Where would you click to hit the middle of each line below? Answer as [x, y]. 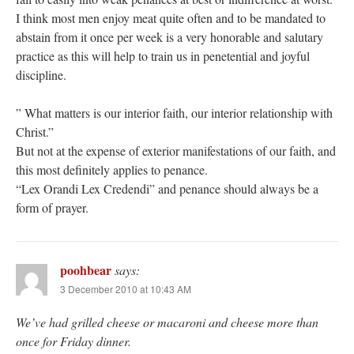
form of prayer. [52, 208]
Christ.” [35, 132]
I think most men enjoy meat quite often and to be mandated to [171, 18]
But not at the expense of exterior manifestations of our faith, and [176, 151]
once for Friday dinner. [73, 341]
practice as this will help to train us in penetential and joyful [163, 56]
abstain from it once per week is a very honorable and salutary [169, 37]
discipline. [41, 75]
